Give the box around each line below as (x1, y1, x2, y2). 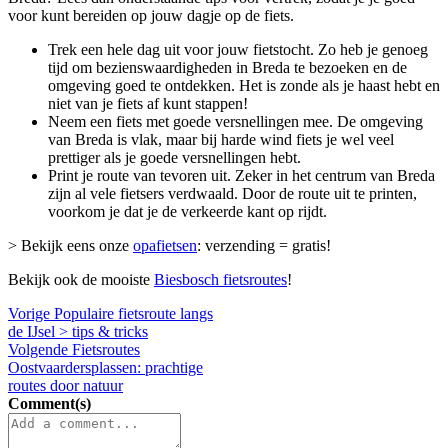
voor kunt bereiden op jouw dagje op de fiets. (8, 6, 294, 24)
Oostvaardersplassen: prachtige (8, 358, 203, 376)
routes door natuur (8, 376, 123, 394)
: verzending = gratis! (197, 236, 331, 254)
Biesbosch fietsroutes (154, 270, 287, 288)
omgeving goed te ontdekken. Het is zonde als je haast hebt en (48, 76, 440, 94)
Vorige (8, 304, 50, 322)
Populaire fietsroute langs (50, 304, 213, 322)
